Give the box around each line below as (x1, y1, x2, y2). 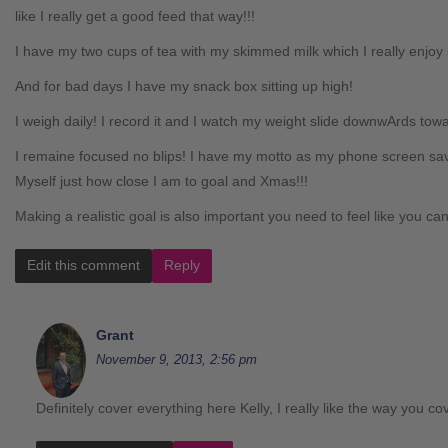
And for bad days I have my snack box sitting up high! (15, 77, 353, 94)
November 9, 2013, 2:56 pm (96, 351, 257, 367)
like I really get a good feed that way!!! (15, 7, 255, 24)
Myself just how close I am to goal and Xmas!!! (15, 172, 308, 189)
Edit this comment (27, 256, 140, 273)
